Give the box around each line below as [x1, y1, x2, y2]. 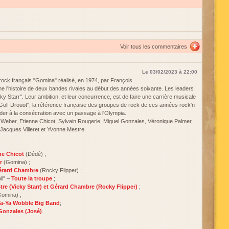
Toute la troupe [11, 175, 52, 181]
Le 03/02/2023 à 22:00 [142, 69, 197, 75]
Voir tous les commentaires [120, 43, 187, 50]
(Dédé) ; [24, 151, 46, 157]
